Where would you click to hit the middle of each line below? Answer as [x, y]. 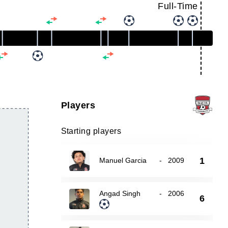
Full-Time [178, 6]
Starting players [91, 131]
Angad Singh [120, 193]
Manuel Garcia [123, 160]
